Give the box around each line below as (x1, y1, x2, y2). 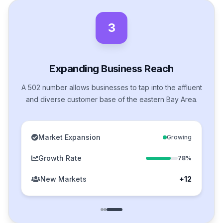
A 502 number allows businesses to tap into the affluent (21, 83, 202, 92)
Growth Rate (38, 154, 82, 163)
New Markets (40, 175, 87, 184)
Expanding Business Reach (49, 63, 174, 75)
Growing (167, 133, 192, 141)
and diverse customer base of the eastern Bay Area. (25, 95, 198, 104)
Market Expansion (38, 133, 101, 142)
